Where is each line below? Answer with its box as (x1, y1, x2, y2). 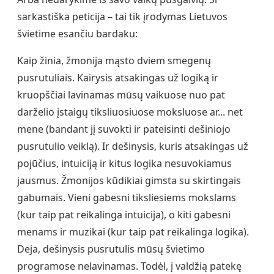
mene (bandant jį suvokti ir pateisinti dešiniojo (17, 122, 231, 136)
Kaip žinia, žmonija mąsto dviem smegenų (17, 54, 211, 68)
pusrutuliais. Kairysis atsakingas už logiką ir (17, 71, 218, 85)
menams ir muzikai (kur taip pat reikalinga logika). (17, 225, 249, 239)
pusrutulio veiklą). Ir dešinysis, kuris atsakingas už (17, 139, 248, 154)
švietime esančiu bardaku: (17, 27, 138, 41)
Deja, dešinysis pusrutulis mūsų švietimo (17, 242, 205, 256)
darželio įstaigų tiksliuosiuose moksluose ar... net (17, 105, 243, 119)
